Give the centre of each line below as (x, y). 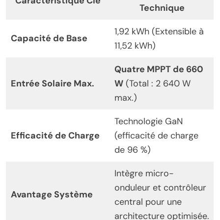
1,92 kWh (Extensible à (159, 32)
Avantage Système (52, 195)
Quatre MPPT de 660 (159, 69)
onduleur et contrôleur (160, 188)
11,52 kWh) (135, 46)
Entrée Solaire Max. (53, 84)
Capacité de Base (49, 39)
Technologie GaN (149, 122)
